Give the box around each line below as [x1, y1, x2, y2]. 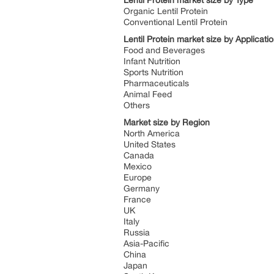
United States [124, 139, 176, 149]
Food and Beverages [124, 45, 205, 55]
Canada [124, 150, 154, 160]
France [124, 194, 151, 204]
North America [124, 128, 180, 138]
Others [124, 100, 150, 110]
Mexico [124, 161, 152, 171]
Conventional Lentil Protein [124, 17, 228, 27]
